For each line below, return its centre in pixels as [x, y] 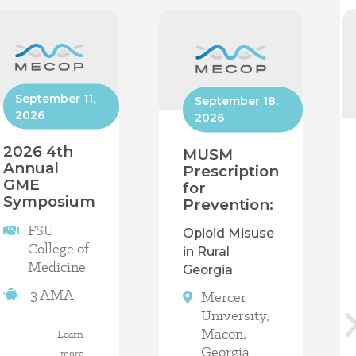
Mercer [224, 297]
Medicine [57, 267]
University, [236, 315]
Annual [31, 168]
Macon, [224, 334]
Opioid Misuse [228, 233]
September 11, [55, 98]
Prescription [231, 171]
